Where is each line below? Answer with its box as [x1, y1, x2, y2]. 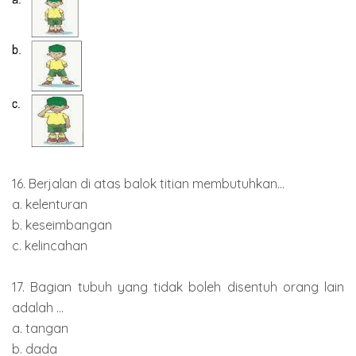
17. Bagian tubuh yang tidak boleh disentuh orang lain [12, 279, 344, 296]
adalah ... [12, 300, 64, 316]
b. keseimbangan [12, 217, 112, 234]
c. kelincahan [12, 238, 87, 254]
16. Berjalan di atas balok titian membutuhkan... [12, 176, 284, 192]
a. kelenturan [12, 196, 87, 213]
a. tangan [12, 320, 68, 337]
